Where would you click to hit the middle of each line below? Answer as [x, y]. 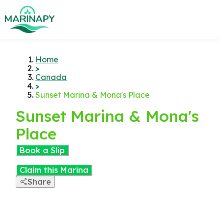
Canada [51, 77]
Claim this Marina [54, 170]
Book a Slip [42, 150]
